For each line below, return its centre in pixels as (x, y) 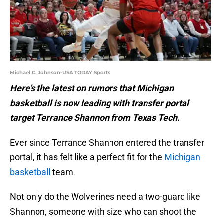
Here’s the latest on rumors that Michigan (92, 88)
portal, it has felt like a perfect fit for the (87, 157)
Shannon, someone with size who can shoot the (103, 212)
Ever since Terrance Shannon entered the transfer (107, 143)
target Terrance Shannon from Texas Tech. (96, 118)
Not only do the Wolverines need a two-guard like (105, 197)
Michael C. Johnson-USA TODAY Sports (60, 73)
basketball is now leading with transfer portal (99, 103)
